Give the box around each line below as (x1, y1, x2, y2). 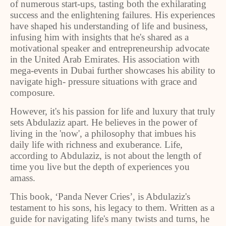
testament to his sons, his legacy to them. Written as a (10, 202, 214, 213)
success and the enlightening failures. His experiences (10, 10, 215, 20)
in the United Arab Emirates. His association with (10, 54, 200, 65)
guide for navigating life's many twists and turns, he (10, 213, 209, 224)
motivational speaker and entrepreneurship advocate (10, 43, 209, 53)
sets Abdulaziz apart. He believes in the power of (10, 117, 197, 128)
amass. (10, 173, 35, 183)
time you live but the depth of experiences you (10, 161, 190, 172)
